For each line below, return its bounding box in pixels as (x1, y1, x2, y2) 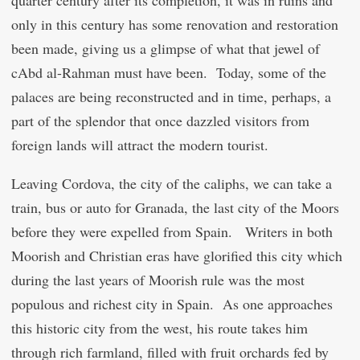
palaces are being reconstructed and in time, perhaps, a (11, 87, 331, 106)
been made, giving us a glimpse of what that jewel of (11, 39, 320, 58)
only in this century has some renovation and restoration (11, 14, 338, 34)
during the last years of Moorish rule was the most (11, 270, 305, 289)
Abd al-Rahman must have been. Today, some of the (18, 63, 326, 82)
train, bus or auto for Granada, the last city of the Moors (11, 198, 339, 217)
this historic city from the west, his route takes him (11, 318, 308, 337)
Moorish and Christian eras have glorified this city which (11, 246, 342, 265)
